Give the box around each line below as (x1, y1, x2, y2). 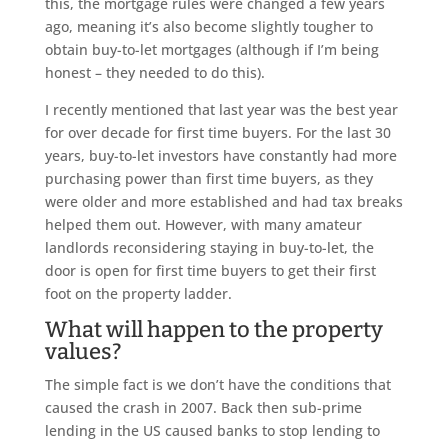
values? (44, 338, 121, 366)
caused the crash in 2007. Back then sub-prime (44, 398, 362, 418)
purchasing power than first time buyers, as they (44, 169, 373, 189)
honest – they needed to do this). (44, 63, 265, 83)
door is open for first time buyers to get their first (44, 261, 376, 281)
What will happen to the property (44, 316, 383, 344)
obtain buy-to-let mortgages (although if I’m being (44, 40, 379, 60)
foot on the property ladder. (44, 284, 232, 304)
